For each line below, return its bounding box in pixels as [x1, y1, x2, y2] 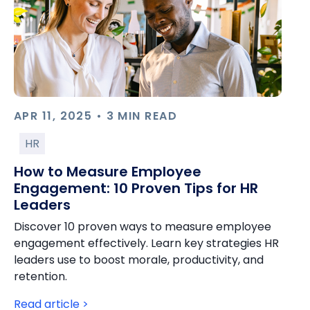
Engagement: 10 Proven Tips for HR [14, 179, 258, 198]
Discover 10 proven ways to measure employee [14, 219, 271, 235]
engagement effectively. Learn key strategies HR [14, 235, 279, 251]
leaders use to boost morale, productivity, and [14, 252, 264, 268]
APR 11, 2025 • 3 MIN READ [14, 108, 177, 124]
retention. [14, 268, 67, 284]
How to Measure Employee [14, 162, 201, 181]
